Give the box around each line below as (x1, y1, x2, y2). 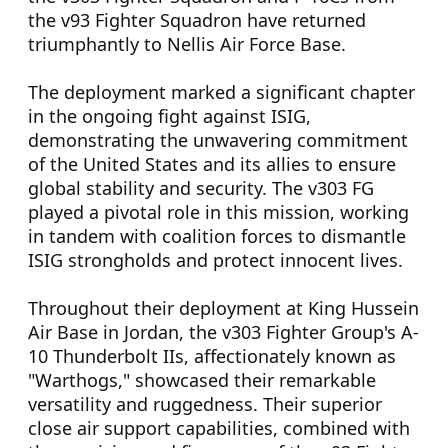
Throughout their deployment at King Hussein (28, 296, 419, 320)
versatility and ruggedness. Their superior (28, 392, 382, 416)
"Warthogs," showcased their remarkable (28, 368, 376, 392)
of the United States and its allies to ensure (28, 152, 396, 176)
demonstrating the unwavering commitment (28, 128, 408, 152)
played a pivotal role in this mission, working (28, 200, 409, 224)
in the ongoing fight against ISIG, (28, 104, 311, 128)
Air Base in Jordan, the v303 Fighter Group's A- (28, 320, 419, 344)
